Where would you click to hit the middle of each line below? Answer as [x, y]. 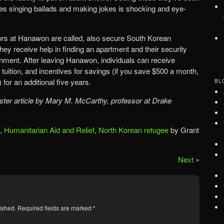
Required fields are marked [55, 207]
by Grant [184, 129]
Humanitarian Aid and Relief [49, 129]
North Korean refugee [133, 129]
